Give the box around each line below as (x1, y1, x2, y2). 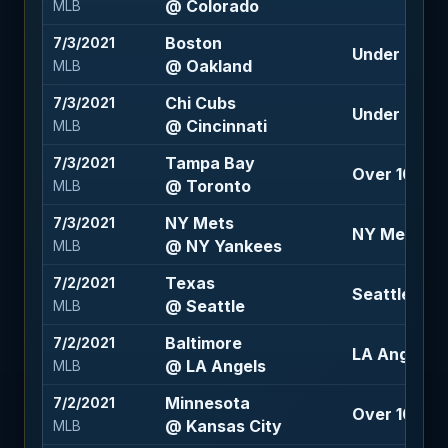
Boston (164, 32, 222, 53)
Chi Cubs (164, 92, 236, 113)
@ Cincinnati (164, 115, 267, 136)
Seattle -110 (351, 283, 445, 304)
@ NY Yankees (164, 235, 282, 256)
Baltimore (164, 332, 242, 353)
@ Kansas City (164, 415, 282, 436)
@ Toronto (164, 175, 251, 196)
